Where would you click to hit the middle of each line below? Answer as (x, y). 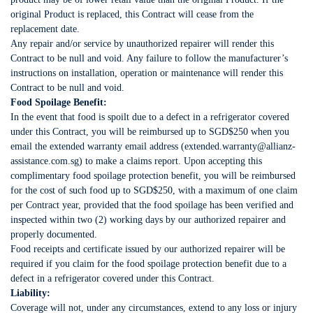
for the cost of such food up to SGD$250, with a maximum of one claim (154, 190)
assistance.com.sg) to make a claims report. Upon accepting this (136, 161)
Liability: (30, 293)
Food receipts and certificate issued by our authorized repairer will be (148, 249)
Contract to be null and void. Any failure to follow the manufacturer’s (149, 58)
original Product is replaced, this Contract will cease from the (132, 14)
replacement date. (45, 29)
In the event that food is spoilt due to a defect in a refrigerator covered (150, 117)
